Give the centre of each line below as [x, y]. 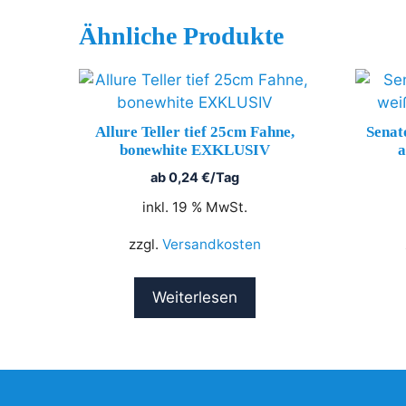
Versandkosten [211, 245]
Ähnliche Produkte [181, 36]
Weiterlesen [194, 298]
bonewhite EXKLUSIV [194, 150]
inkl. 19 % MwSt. [194, 208]
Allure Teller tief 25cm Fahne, [194, 132]
